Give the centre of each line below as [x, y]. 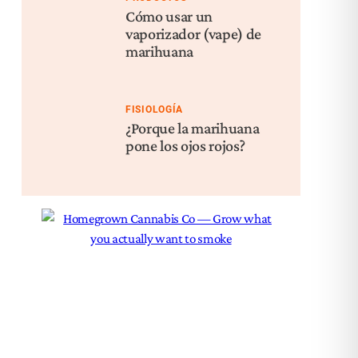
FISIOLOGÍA [155, 109]
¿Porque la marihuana [193, 128]
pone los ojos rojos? [185, 145]
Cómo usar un [169, 16]
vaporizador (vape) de [193, 34]
